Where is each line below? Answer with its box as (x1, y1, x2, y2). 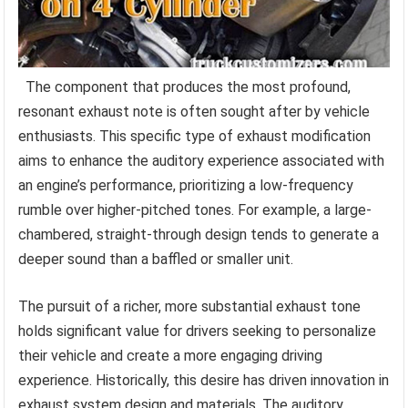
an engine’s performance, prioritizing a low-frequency (18, 177, 354, 195)
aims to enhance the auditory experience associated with (18, 152, 385, 170)
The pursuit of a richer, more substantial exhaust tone (18, 298, 362, 316)
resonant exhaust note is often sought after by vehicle (18, 103, 371, 121)
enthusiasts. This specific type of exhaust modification (18, 127, 372, 146)
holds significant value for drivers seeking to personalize (18, 322, 377, 341)
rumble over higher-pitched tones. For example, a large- (18, 201, 372, 219)
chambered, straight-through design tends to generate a (18, 226, 380, 244)
